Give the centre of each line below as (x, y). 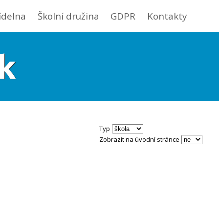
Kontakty (167, 16)
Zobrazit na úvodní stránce (140, 140)
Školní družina (69, 16)
